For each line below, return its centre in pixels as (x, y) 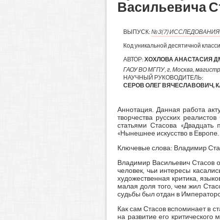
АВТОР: (134, 59)
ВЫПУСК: (137, 32)
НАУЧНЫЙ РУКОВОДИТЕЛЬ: (163, 78)
